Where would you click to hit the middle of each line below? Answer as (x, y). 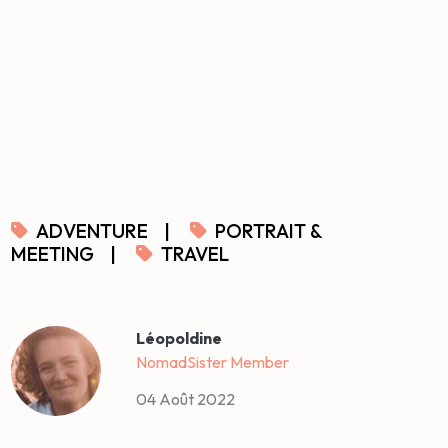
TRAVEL (195, 254)
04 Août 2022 (186, 399)
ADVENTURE (92, 231)
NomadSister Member (213, 362)
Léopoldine (179, 338)
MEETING (53, 254)
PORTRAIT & (269, 231)
